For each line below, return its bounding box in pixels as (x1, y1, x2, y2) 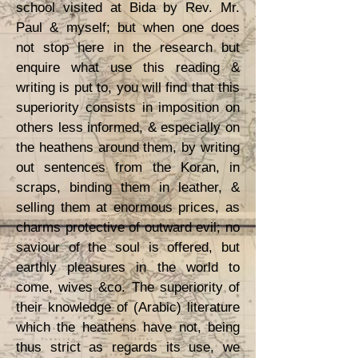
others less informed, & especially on (16, 120, 240, 135)
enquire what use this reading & (16, 60, 240, 75)
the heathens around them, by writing (16, 140, 240, 155)
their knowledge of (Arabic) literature (16, 300, 240, 315)
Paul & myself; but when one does (16, 20, 240, 35)
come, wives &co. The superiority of (16, 280, 240, 295)
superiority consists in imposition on (16, 100, 240, 115)
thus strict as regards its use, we (16, 340, 240, 355)
